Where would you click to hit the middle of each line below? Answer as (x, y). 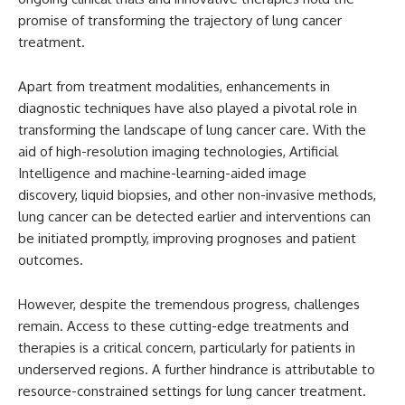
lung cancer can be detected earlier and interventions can (194, 217)
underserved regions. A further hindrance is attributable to (197, 370)
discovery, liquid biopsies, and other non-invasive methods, (197, 195)
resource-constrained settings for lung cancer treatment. (192, 391)
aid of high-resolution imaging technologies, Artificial (178, 152)
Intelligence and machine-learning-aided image (162, 174)
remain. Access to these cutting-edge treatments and (184, 326)
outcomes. (51, 260)
